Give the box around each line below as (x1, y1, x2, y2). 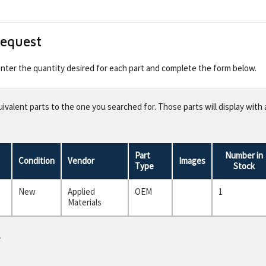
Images (179, 154, 205, 166)
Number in (225, 149, 263, 161)
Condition (18, 154, 55, 166)
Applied (68, 185, 95, 197)
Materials (68, 196, 102, 208)
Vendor (68, 154, 94, 166)
